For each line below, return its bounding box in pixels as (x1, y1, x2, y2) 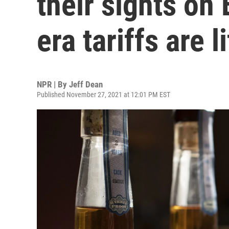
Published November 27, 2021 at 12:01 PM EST (37, 90, 170, 99)
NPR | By (37, 79, 69, 89)
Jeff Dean (69, 79, 103, 89)
